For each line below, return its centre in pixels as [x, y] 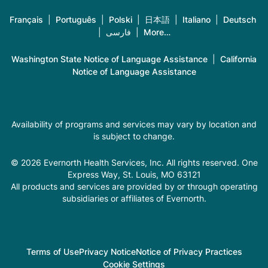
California [238, 59]
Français [26, 20]
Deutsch [240, 20]
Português [76, 20]
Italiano [197, 20]
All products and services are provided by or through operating [134, 187]
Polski [121, 20]
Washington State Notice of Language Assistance [109, 59]
